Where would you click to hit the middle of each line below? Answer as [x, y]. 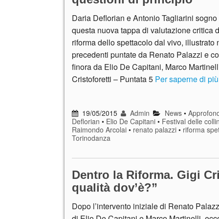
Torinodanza [91, 138]
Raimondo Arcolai [99, 129]
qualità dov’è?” [115, 187]
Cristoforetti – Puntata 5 [113, 79]
